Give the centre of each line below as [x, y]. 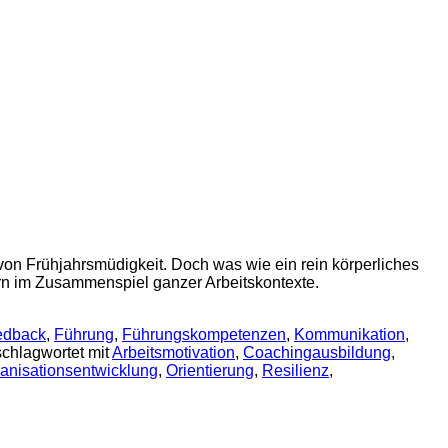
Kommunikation [349, 334]
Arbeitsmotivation [173, 352]
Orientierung [210, 370]
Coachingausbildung [317, 352]
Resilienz [295, 370]
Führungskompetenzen [204, 334]
